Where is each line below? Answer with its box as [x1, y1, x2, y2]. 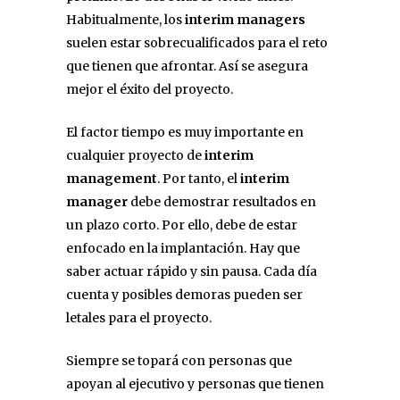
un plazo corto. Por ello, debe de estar [66, 216, 297, 233]
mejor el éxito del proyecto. [66, 80, 233, 97]
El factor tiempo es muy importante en [66, 123, 304, 140]
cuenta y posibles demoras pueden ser [66, 286, 303, 303]
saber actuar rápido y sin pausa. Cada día [66, 262, 317, 279]
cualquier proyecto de [66, 146, 204, 163]
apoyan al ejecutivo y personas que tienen [66, 375, 324, 392]
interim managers [185, 11, 305, 28]
